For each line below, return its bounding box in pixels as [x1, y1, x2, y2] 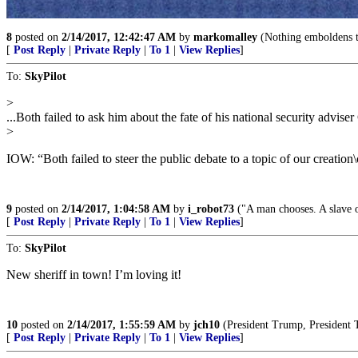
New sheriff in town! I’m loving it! [6, 268, 181, 281]
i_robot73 [188, 203, 234, 215]
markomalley [193, 31, 257, 43]
